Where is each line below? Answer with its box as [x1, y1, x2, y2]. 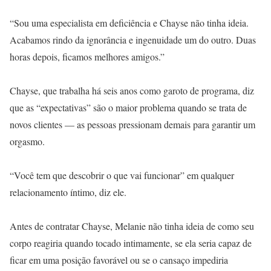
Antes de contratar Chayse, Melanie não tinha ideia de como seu [10, 220, 254, 232]
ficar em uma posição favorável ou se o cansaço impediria [10, 253, 228, 266]
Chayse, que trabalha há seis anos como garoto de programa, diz [10, 84, 254, 97]
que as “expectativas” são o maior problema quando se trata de [10, 101, 247, 114]
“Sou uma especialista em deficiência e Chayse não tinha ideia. [10, 16, 249, 29]
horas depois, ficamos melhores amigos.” [10, 50, 165, 63]
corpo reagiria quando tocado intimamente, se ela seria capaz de [10, 237, 252, 249]
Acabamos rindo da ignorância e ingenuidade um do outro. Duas [10, 33, 256, 46]
